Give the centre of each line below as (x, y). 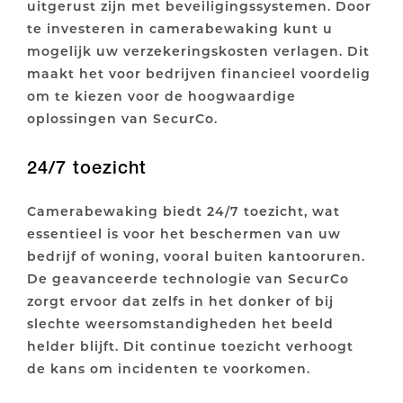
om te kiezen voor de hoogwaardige (161, 96)
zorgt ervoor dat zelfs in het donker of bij (180, 301)
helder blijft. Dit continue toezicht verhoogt (190, 346)
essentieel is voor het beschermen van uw (184, 234)
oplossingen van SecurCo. (122, 119)
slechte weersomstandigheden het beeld (180, 324)
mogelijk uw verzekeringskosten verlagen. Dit (198, 51)
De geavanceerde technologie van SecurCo (188, 279)
